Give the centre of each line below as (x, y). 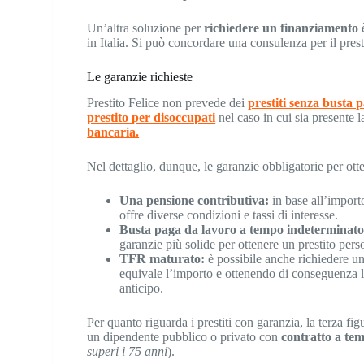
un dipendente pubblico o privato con (183, 337)
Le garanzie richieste (140, 76)
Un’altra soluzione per (146, 28)
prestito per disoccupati (152, 118)
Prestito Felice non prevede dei (168, 103)
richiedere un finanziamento (283, 28)
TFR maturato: (164, 259)
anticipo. (142, 288)
